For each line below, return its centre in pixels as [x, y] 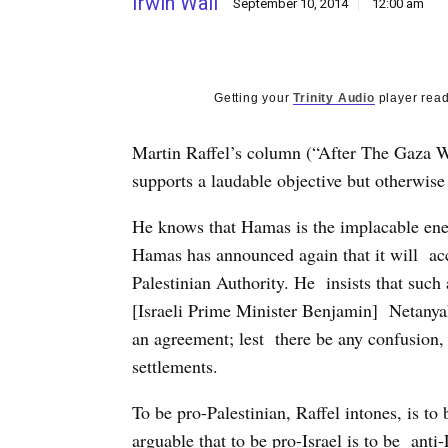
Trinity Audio [334, 98]
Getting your [254, 98]
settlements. [175, 366]
